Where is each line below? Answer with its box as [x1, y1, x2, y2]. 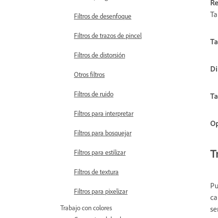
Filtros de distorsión [74, 51, 125, 59]
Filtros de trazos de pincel [74, 31, 142, 39]
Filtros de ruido [74, 90, 113, 98]
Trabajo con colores [60, 203, 112, 212]
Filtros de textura [74, 167, 119, 176]
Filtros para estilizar [74, 148, 126, 156]
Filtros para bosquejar [74, 128, 131, 137]
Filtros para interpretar [74, 109, 133, 117]
